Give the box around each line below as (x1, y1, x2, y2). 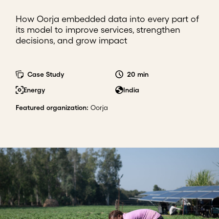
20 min (127, 70, 149, 78)
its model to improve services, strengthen (16, 25, 180, 35)
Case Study (27, 70, 64, 78)
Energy (23, 86, 45, 94)
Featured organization (16, 104, 87, 111)
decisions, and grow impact (16, 36, 127, 45)
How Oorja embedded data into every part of (16, 14, 199, 24)
